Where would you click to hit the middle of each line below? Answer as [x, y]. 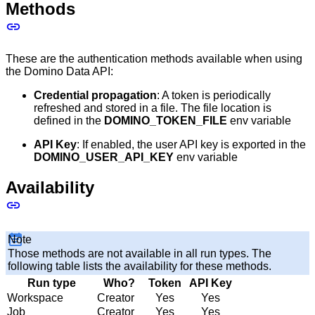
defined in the [69, 121]
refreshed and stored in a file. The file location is [153, 108]
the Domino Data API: [59, 72]
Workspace [35, 297]
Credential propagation [95, 96]
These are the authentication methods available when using [154, 59]
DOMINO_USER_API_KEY [104, 157]
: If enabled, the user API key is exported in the [191, 145]
